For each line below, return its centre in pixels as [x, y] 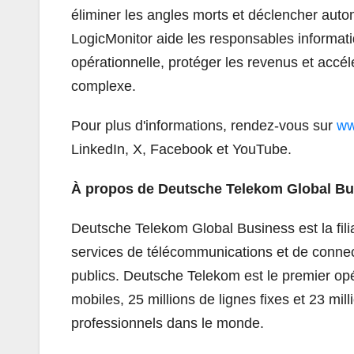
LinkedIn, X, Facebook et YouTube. [181, 149]
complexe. [104, 86]
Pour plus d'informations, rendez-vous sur [204, 125]
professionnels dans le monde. [168, 323]
